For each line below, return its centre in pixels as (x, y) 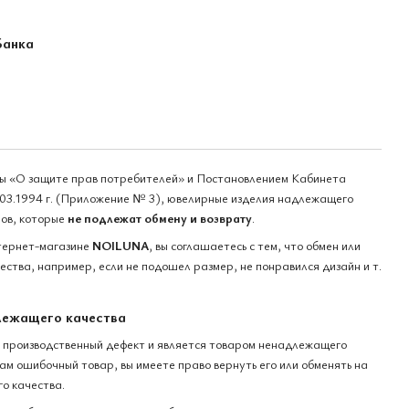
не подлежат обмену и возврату (160, 217)
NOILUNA (121, 245)
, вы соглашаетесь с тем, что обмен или (255, 245)
